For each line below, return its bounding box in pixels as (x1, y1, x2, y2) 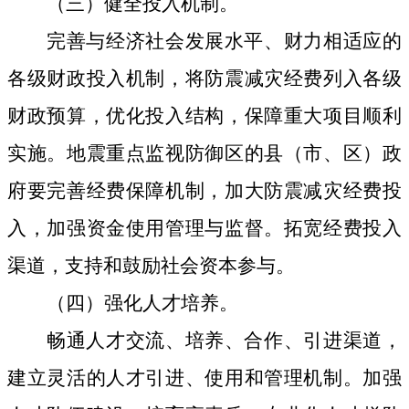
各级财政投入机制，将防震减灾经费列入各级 (7, 68, 402, 90)
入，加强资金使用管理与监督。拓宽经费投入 (7, 217, 402, 240)
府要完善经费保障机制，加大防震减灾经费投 (7, 180, 402, 203)
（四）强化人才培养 (47, 292, 219, 315)
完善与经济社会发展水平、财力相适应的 (47, 30, 402, 53)
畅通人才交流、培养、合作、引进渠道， (47, 330, 402, 352)
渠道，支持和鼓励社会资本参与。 (7, 255, 295, 278)
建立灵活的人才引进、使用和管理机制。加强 (7, 367, 402, 390)
